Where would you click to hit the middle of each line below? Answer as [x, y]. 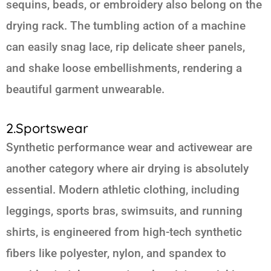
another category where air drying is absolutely [127, 168]
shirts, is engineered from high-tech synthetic [124, 232]
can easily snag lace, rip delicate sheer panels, [126, 47]
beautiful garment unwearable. [85, 89]
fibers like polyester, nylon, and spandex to [116, 253]
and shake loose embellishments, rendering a [124, 68]
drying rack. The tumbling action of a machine [126, 25]
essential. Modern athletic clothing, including [123, 189]
